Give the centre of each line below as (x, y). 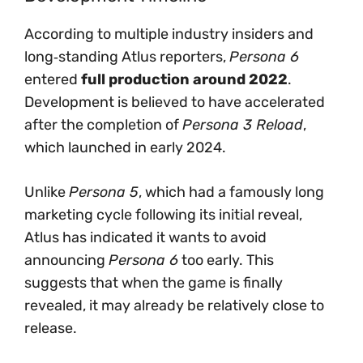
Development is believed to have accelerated (175, 102)
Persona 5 (104, 192)
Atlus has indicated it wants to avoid (145, 237)
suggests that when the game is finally (154, 283)
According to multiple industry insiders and (169, 34)
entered (53, 79)
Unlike (47, 192)
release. (51, 328)
